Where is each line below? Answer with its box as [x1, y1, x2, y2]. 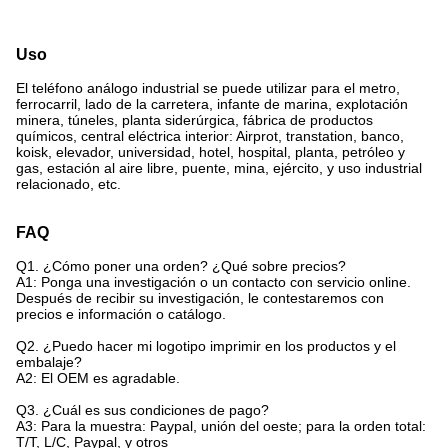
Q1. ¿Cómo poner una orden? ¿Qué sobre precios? [16, 258, 346, 275]
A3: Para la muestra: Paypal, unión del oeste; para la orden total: [16, 418, 426, 435]
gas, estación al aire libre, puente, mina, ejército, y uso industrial [16, 160, 422, 177]
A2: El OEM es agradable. [16, 370, 180, 387]
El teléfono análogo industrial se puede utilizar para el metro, [16, 80, 400, 97]
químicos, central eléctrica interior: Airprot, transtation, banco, [16, 128, 404, 145]
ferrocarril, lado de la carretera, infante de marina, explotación [16, 96, 408, 113]
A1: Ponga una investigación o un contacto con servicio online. [16, 274, 411, 291]
